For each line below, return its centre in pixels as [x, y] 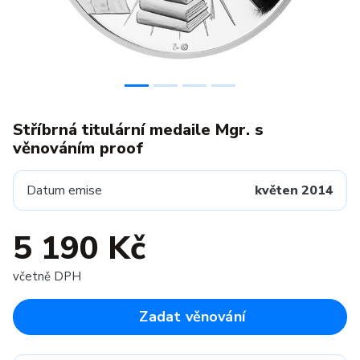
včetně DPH [47, 276]
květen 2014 [294, 190]
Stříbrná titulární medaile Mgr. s [138, 130]
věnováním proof [78, 148]
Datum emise [64, 190]
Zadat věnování [192, 317]
